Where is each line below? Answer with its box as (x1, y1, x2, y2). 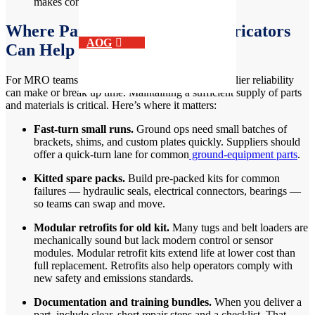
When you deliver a (212, 296, 302, 309)
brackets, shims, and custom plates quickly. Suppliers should (34, 136, 300, 148)
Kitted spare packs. (34, 172, 125, 185)
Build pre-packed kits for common (125, 172, 280, 185)
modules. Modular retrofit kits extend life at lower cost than (34, 247, 295, 259)
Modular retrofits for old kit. (34, 221, 169, 234)
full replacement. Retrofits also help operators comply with (34, 259, 292, 272)
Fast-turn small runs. (34, 123, 134, 136)
